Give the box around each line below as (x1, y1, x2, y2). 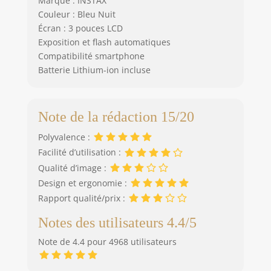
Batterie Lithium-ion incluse (38, 64, 151, 76)
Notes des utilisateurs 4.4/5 (38, 215, 197, 231)
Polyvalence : (38, 131, 93, 143)
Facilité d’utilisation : (38, 146, 123, 158)
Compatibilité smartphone (38, 50, 145, 62)
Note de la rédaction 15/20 (38, 109, 194, 125)
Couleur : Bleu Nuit (38, 8, 116, 21)
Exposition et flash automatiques (38, 36, 171, 48)
